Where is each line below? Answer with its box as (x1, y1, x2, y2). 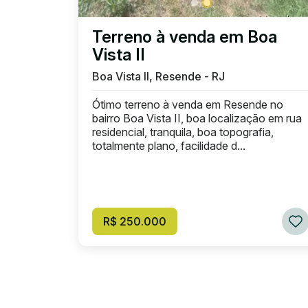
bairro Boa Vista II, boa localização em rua (92, 111, 302, 125)
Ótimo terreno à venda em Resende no (92, 98, 283, 111)
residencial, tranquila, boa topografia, (92, 125, 274, 139)
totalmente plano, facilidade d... (92, 139, 245, 153)
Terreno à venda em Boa (92, 27, 277, 47)
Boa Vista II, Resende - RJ (92, 69, 225, 83)
